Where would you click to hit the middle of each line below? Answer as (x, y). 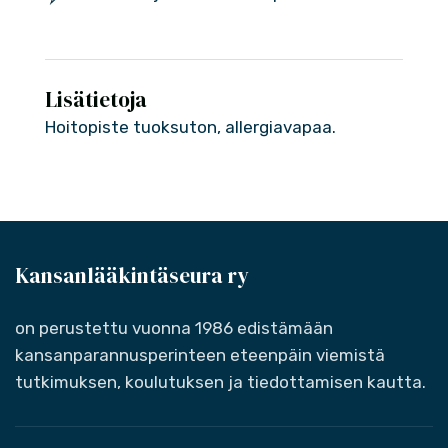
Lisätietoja (96, 99)
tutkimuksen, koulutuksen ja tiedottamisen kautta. (220, 382)
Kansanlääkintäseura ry (132, 275)
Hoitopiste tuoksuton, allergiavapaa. (190, 127)
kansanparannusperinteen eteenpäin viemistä (200, 355)
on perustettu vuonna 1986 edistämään (174, 328)
